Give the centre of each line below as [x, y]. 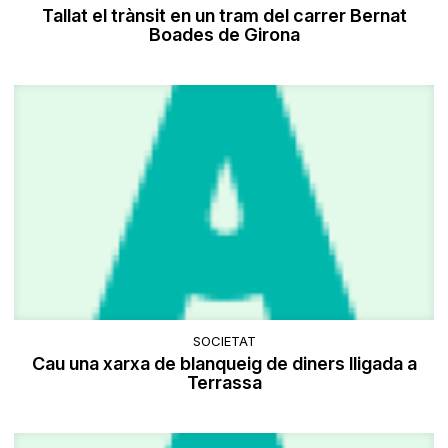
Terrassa [224, 382]
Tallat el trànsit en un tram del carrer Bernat [224, 15]
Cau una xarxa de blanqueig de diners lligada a [224, 363]
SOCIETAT [224, 340]
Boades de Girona [224, 34]
